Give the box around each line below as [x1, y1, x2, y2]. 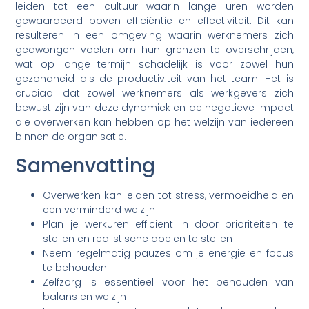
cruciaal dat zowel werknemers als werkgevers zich [15, 86, 294, 101]
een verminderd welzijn [43, 202, 156, 217]
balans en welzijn [43, 289, 127, 303]
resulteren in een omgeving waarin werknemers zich [15, 28, 294, 43]
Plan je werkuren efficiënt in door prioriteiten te [43, 217, 294, 231]
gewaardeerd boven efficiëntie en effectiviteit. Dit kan [15, 14, 294, 28]
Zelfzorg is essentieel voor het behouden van [43, 275, 294, 289]
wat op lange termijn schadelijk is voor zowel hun [15, 57, 294, 72]
